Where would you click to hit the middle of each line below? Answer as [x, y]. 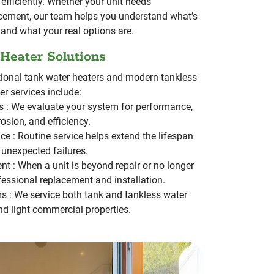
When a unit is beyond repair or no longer [106, 165]
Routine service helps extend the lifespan [106, 136]
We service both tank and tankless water [101, 194]
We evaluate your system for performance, [102, 106]
